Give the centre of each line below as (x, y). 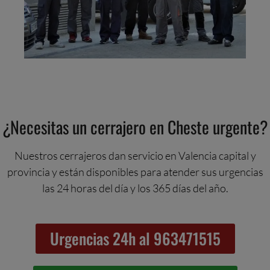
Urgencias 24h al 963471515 (135, 238)
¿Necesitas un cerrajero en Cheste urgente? (135, 127)
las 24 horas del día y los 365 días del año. (135, 188)
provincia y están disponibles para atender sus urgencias (135, 172)
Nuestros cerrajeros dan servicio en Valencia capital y (135, 156)
